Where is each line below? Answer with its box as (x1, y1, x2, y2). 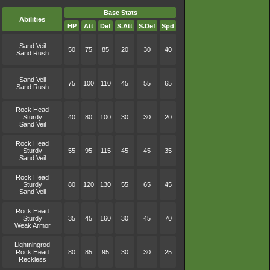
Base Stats (103, 9, 137, 16)
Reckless (18, 256, 46, 263)
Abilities (19, 16, 45, 23)
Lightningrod (14, 241, 50, 248)
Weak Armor (14, 222, 51, 229)
